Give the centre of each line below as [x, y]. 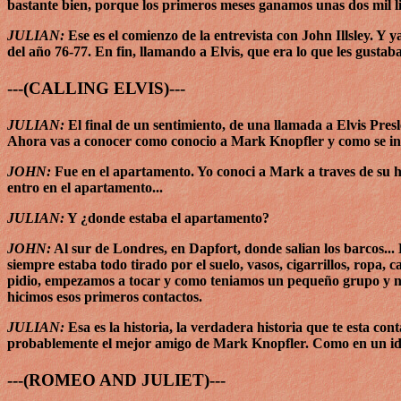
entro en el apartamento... [85, 188]
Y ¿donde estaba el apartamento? [167, 218]
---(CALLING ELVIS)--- [96, 88]
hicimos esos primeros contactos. [105, 297]
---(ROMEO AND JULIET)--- [116, 380]
